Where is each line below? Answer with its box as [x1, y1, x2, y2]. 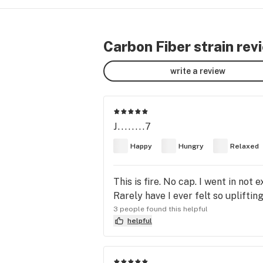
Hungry [178, 141, 204, 150]
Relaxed [230, 141, 259, 150]
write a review [170, 66, 225, 76]
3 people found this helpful [113, 205, 208, 213]
